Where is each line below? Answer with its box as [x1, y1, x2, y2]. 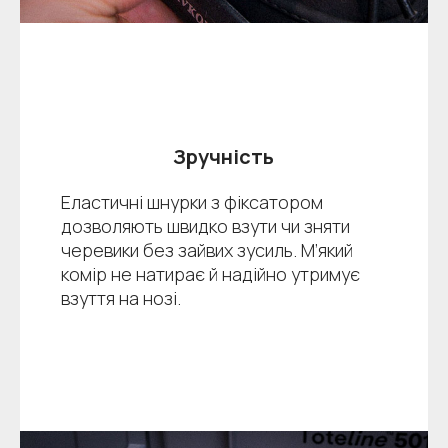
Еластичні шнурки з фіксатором [60, 190, 323, 215]
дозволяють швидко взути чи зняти [60, 214, 350, 239]
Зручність [173, 143, 275, 171]
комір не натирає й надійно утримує [60, 262, 360, 287]
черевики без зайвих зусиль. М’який [60, 238, 353, 263]
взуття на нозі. [60, 286, 181, 311]
